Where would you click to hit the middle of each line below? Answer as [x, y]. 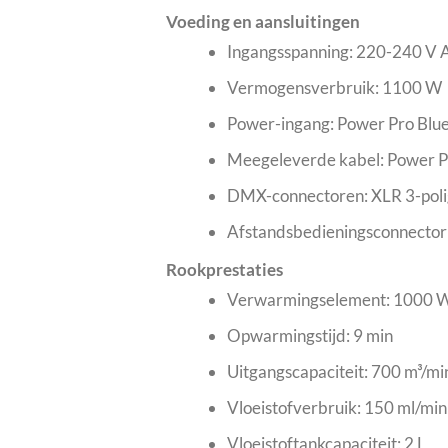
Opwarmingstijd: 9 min [309, 335]
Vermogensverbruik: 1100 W [334, 87]
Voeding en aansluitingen [263, 21]
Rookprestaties [225, 269]
